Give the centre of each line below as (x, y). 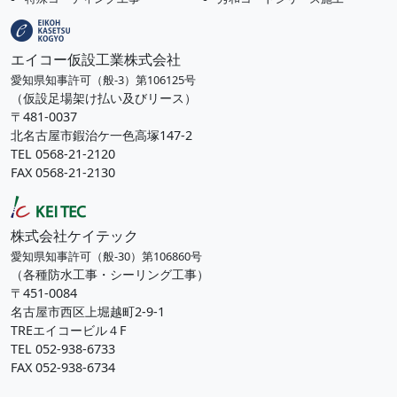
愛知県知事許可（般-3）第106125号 (103, 79)
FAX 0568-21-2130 (63, 172)
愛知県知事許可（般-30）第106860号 (106, 256)
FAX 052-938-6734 (63, 367)
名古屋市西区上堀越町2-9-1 (88, 311)
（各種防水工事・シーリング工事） (110, 274)
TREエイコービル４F (68, 330)
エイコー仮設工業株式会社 (96, 59)
